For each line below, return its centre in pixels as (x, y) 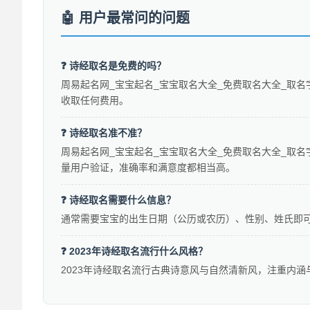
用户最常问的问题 (134, 18)
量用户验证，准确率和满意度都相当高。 (148, 168)
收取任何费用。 (95, 101)
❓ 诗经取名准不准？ (104, 133)
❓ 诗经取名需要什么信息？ (118, 200)
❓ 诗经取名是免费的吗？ (113, 66)
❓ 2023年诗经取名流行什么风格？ (134, 252)
